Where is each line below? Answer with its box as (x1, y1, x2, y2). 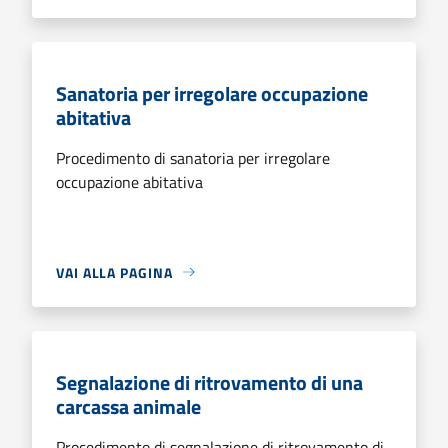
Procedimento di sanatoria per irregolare (56, 145, 330, 170)
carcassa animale (56, 390, 201, 422)
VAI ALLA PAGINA (56, 261, 173, 283)
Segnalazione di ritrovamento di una (56, 366, 363, 398)
